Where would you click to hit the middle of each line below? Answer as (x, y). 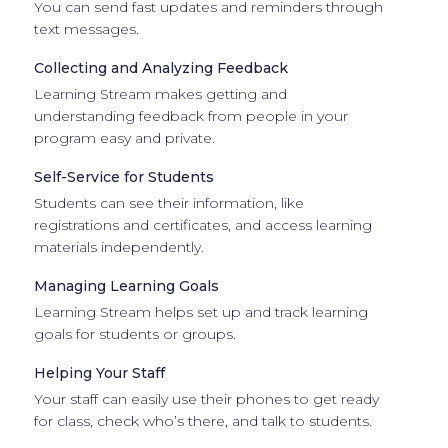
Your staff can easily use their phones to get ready (206, 398)
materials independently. (118, 246)
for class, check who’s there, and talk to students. (202, 420)
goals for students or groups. (134, 333)
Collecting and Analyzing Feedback (160, 67)
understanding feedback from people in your (190, 115)
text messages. (86, 28)
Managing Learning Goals (126, 285)
